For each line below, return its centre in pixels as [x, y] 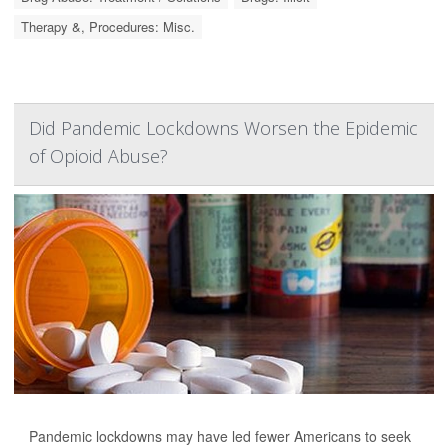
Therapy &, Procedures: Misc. [108, 27]
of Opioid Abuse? [98, 156]
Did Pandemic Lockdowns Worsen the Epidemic [223, 128]
